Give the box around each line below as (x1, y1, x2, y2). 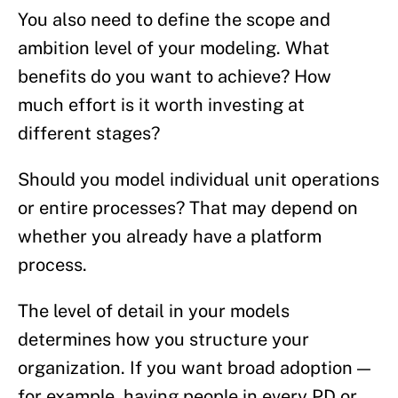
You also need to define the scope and (18, 9, 330, 31)
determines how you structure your (18, 329, 309, 351)
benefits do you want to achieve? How (18, 66, 331, 88)
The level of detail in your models (18, 300, 290, 322)
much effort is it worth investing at (18, 94, 305, 116)
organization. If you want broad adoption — (18, 357, 370, 379)
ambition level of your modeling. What (18, 37, 330, 60)
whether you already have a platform (18, 226, 322, 248)
